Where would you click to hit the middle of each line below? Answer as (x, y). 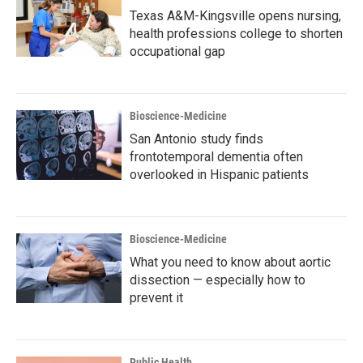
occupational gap (177, 51)
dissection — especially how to (218, 280)
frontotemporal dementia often (216, 157)
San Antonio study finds (196, 139)
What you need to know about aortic (230, 262)
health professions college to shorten (236, 34)
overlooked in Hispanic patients (219, 175)
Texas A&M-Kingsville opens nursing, (235, 16)
